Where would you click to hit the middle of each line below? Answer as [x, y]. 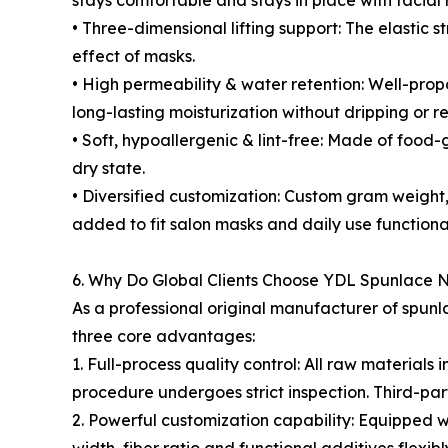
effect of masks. [133, 56]
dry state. [108, 168]
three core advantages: [163, 336]
